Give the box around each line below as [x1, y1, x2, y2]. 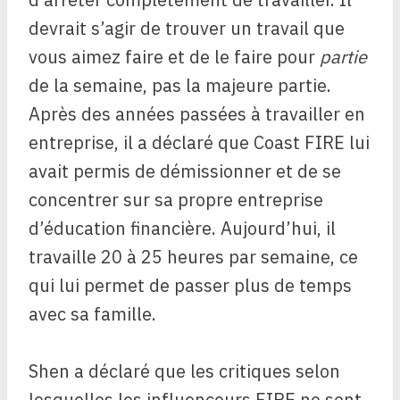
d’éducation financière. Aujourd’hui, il [29, 216, 336, 241]
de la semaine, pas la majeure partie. [29, 73, 331, 98]
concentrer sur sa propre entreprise [29, 187, 323, 212]
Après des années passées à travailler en [29, 102, 365, 127]
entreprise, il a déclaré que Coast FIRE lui [29, 130, 370, 155]
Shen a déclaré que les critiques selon [29, 359, 340, 384]
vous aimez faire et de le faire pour [29, 45, 320, 70]
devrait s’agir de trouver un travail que [29, 16, 345, 41]
